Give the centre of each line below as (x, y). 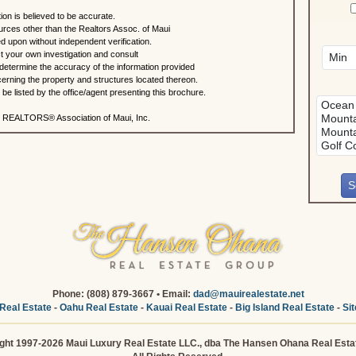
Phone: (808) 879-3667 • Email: (122, 294)
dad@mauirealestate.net (248, 294)
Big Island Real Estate (284, 308)
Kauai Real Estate (186, 308)
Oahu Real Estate (99, 308)
